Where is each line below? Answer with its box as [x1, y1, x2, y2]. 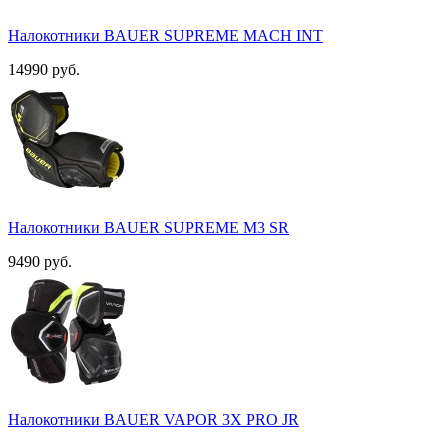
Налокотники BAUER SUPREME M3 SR [8, 218, 289, 236]
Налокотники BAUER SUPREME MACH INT [8, 26, 323, 44]
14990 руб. [8, 60, 88, 78]
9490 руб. [8, 252, 80, 270]
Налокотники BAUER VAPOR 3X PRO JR [8, 410, 299, 428]
